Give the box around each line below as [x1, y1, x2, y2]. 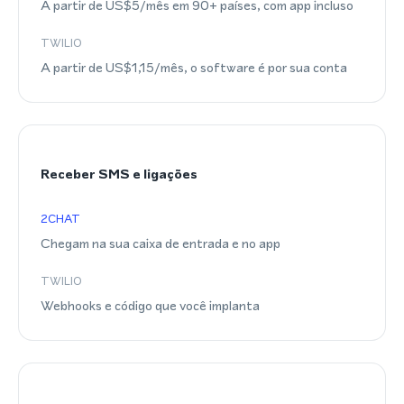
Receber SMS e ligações [41, 164, 197, 183]
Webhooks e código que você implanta [41, 296, 260, 315]
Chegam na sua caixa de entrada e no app [41, 234, 280, 252]
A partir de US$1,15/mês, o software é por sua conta [41, 58, 347, 77]
